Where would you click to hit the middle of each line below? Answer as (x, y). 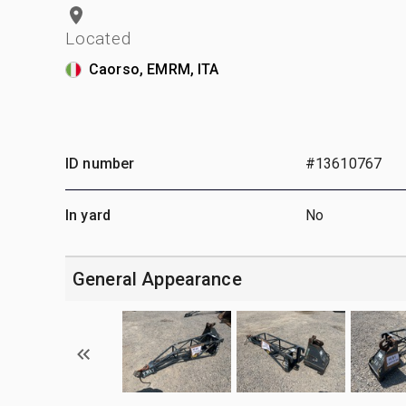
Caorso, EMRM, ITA (154, 69)
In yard (88, 215)
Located (98, 38)
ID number (100, 163)
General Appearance (157, 279)
